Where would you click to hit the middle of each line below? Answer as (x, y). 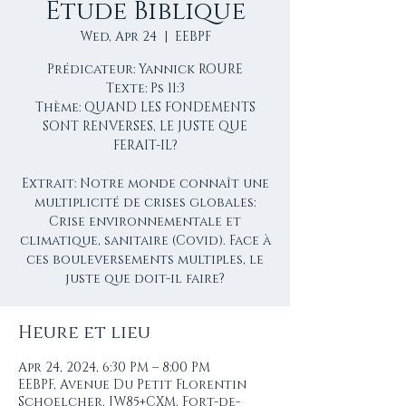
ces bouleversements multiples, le (145, 260)
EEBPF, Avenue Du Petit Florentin (132, 385)
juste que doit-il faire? (145, 279)
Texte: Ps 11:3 (145, 88)
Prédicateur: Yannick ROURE (145, 69)
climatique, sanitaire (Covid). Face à (145, 241)
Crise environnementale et (145, 222)
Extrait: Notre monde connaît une (145, 184)
